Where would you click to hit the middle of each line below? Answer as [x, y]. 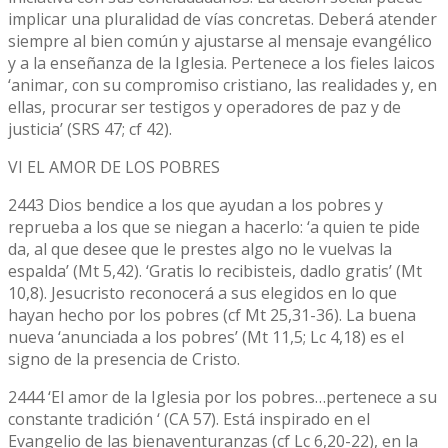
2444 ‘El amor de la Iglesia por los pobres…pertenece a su [222, 396]
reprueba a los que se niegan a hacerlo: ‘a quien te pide [214, 226]
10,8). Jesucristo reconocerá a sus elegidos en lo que [202, 292]
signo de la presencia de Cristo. [124, 358]
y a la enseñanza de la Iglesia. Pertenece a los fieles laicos [221, 62]
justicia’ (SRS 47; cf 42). [90, 128]
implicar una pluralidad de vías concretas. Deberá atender [222, 18]
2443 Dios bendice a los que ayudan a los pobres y [195, 204]
